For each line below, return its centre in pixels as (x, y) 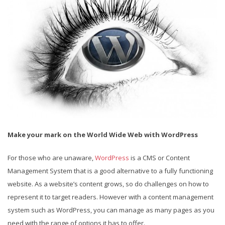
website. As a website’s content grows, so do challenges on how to (108, 184)
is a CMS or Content (159, 157)
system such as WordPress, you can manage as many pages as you (111, 210)
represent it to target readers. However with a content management (110, 197)
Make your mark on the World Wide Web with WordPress (103, 134)
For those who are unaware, (51, 157)
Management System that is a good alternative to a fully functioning (110, 171)
